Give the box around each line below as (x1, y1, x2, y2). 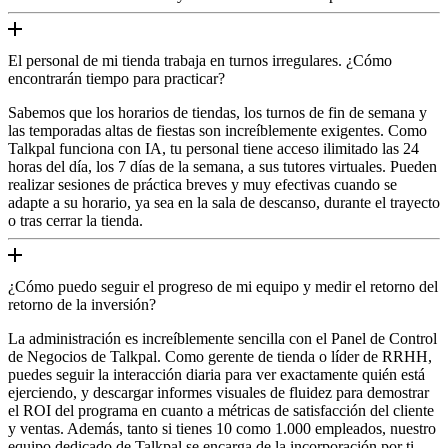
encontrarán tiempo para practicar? (8, 69, 225, 87)
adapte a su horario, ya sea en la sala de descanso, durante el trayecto (8, 193, 440, 211)
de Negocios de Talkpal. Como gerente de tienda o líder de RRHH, (8, 347, 432, 365)
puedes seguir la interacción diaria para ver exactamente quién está (8, 365, 425, 383)
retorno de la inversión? (8, 295, 156, 313)
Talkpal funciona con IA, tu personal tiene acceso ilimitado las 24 (8, 139, 419, 157)
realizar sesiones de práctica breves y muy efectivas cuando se (8, 175, 397, 193)
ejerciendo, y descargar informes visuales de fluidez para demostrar (8, 383, 429, 401)
